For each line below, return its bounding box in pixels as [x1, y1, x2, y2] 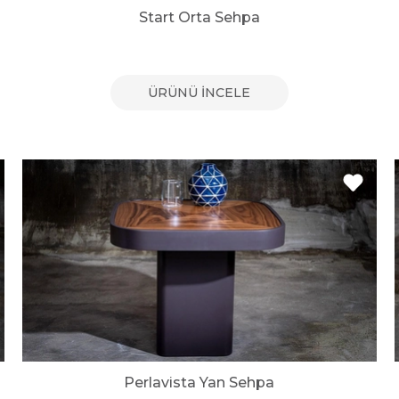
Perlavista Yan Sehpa [124, 373, 275, 391]
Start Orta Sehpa [138, 9, 260, 27]
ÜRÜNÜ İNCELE [148, 85, 251, 102]
